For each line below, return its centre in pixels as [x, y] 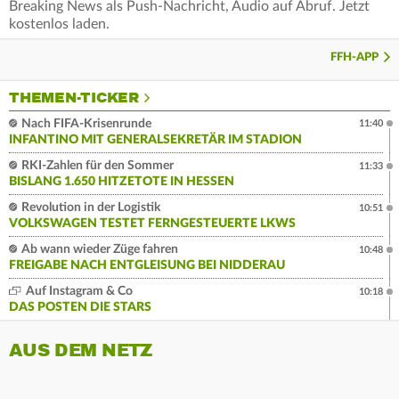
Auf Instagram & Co [78, 292]
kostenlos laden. [59, 24]
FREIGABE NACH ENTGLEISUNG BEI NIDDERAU [147, 266]
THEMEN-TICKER [74, 98]
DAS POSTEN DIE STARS [80, 308]
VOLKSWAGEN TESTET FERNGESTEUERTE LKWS [152, 224]
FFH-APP [354, 58]
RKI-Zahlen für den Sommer [96, 166]
